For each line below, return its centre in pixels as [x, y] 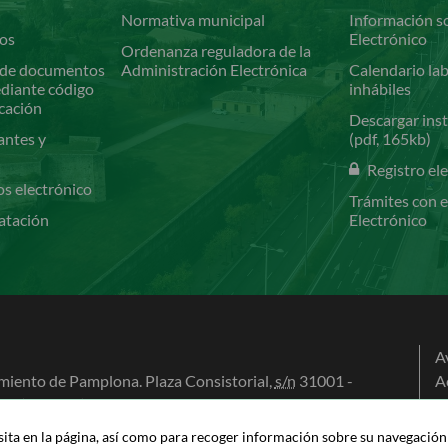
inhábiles [380, 89]
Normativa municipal [193, 20]
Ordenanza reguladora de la [216, 51]
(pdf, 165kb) [390, 139]
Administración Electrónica [214, 70]
